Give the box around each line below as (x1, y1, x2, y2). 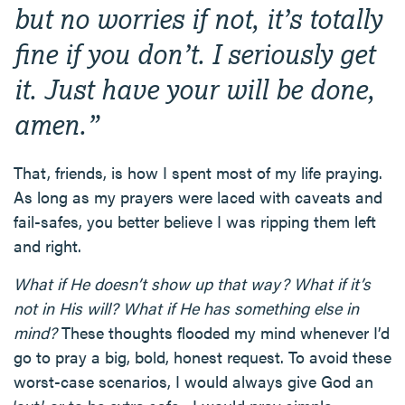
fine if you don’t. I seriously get (14, 36, 374, 71)
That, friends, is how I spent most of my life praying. (14, 161, 382, 184)
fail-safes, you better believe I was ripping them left (14, 210, 376, 232)
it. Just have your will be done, (14, 71, 374, 106)
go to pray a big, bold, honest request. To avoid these (14, 345, 391, 368)
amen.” (14, 107, 99, 141)
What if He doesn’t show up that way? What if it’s (14, 272, 371, 295)
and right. (14, 234, 81, 257)
